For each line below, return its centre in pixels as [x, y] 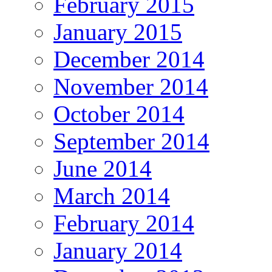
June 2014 [103, 169]
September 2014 [131, 141]
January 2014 [118, 251]
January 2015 [118, 32]
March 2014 [112, 196]
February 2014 [124, 223]
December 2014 [129, 59]
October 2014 [119, 114]
